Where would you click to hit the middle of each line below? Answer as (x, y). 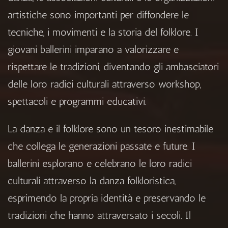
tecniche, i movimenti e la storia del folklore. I (103, 32)
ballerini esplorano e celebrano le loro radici (100, 164)
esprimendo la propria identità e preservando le (107, 198)
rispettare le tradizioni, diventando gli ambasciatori (113, 67)
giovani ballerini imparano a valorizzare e (93, 50)
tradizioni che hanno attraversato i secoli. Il (99, 216)
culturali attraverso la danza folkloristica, (92, 181)
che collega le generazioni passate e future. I (102, 146)
